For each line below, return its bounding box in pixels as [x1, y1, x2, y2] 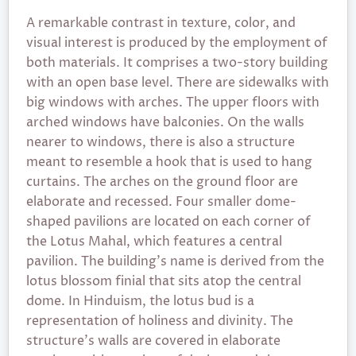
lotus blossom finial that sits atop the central [26, 273, 301, 290]
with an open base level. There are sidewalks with [26, 74, 329, 91]
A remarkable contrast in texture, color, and [26, 14, 296, 32]
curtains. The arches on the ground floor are [26, 173, 298, 191]
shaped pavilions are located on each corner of [26, 213, 311, 230]
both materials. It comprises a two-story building [26, 54, 328, 72]
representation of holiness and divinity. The [26, 312, 293, 330]
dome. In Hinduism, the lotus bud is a [26, 292, 254, 310]
